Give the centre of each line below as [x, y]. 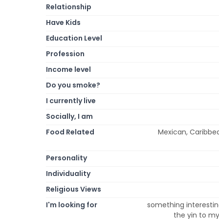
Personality [66, 158]
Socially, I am [69, 116]
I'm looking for [72, 205]
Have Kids [63, 22]
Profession [65, 54]
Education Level [74, 38]
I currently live [71, 100]
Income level [68, 69]
